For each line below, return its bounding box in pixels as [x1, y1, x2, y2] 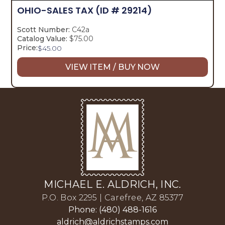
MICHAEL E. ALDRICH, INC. [44, 178, 181, 191]
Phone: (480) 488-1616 [68, 205, 157, 215]
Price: [17, 43, 38, 53]
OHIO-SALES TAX [17, 4, 96, 17]
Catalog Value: [17, 34, 68, 44]
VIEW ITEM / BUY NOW [65, 62, 160, 72]
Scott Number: [17, 25, 70, 35]
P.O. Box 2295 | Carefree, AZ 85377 [41, 193, 184, 203]
